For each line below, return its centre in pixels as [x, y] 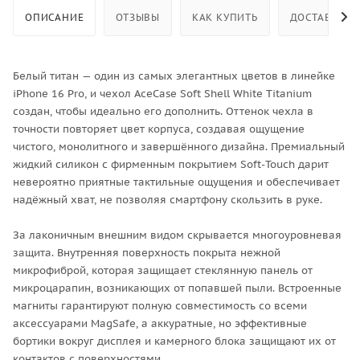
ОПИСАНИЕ [55, 17]
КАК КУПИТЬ [225, 17]
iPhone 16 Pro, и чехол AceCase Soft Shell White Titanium [162, 93]
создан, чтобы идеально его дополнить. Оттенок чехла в [163, 111]
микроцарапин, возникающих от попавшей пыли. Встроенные [177, 288]
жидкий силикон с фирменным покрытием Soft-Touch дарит [171, 164]
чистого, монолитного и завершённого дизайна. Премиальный [179, 146]
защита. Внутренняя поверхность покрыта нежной [147, 252]
